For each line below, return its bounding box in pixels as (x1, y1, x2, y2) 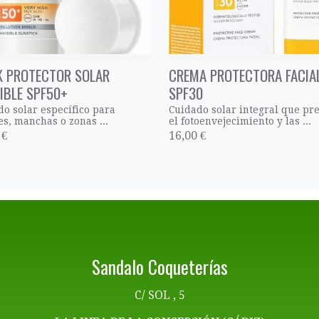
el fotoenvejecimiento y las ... (168, 115, 311, 127)
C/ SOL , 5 (134, 288, 185, 302)
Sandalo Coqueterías (91, 253, 228, 281)
